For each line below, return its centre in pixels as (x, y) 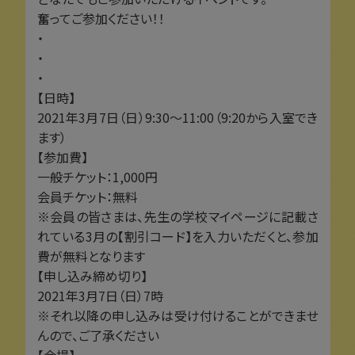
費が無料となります (91, 256)
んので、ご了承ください (98, 335)
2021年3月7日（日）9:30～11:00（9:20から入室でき (177, 117)
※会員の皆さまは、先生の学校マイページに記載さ (177, 216)
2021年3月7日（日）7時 (100, 295)
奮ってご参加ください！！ (101, 18)
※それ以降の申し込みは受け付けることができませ (177, 315)
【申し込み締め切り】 (92, 275)
